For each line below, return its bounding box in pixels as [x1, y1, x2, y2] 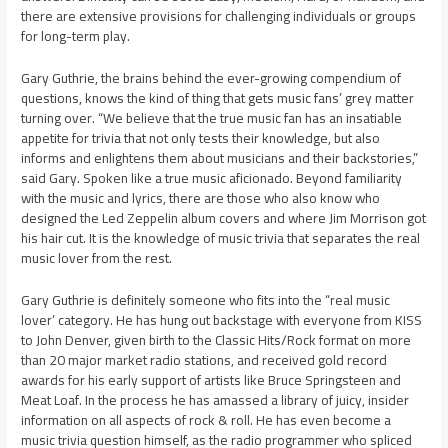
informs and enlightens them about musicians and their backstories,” [21, 145, 419, 172]
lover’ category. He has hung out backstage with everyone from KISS [21, 307, 423, 334]
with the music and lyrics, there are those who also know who [21, 185, 381, 212]
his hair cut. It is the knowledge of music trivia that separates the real [21, 225, 421, 252]
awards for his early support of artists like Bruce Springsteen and [21, 367, 402, 394]
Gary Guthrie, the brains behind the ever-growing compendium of [21, 65, 402, 92]
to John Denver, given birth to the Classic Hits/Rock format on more [21, 327, 412, 354]
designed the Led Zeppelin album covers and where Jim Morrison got [21, 205, 427, 232]
